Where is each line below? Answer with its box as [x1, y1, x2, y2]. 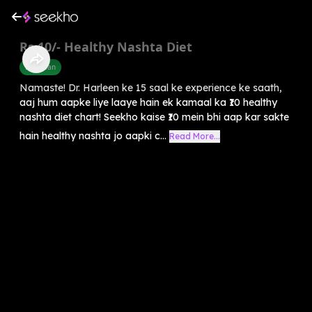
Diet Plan [25, 61, 56, 72]
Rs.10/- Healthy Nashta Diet [19, 38, 192, 55]
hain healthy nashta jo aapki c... [19, 129, 166, 142]
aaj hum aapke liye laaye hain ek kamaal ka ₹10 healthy [19, 95, 277, 109]
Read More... [169, 130, 220, 141]
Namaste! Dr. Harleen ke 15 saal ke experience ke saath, [19, 81, 282, 94]
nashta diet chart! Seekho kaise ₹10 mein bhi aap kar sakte [19, 110, 289, 123]
